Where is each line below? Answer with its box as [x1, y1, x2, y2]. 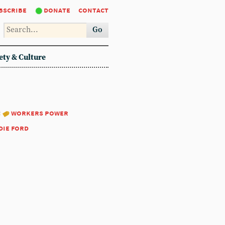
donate [44, 5, 70, 15]
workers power [11, 108, 68, 118]
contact [78, 5, 108, 15]
